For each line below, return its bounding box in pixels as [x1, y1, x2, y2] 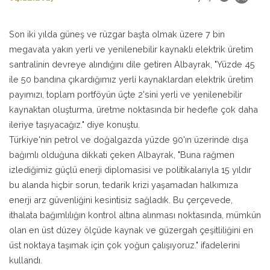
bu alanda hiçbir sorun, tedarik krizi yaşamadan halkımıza [9, 179, 238, 190]
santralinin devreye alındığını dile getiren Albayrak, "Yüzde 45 [9, 58, 255, 69]
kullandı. [9, 254, 42, 265]
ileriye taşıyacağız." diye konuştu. [9, 119, 140, 130]
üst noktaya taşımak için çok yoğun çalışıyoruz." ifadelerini [9, 239, 240, 250]
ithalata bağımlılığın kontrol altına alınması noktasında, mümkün [9, 209, 261, 220]
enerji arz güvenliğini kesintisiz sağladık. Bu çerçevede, [9, 194, 233, 205]
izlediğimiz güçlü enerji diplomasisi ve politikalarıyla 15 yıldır [9, 164, 251, 175]
